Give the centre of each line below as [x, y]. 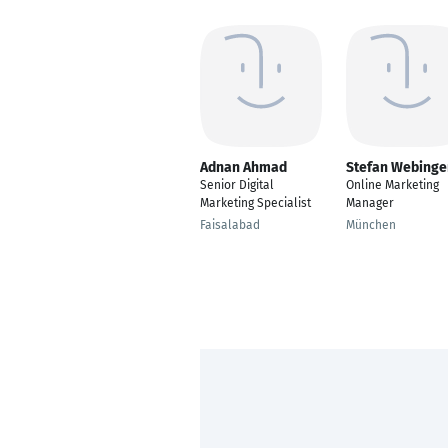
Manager [370, 203]
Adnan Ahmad [243, 167]
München [371, 225]
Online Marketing [392, 185]
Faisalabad [230, 225]
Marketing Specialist [255, 203]
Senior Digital [237, 185]
